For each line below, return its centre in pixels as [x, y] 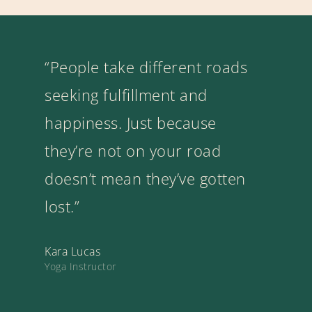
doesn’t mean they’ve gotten [145, 178]
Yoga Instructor [80, 267]
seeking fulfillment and [126, 94]
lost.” [62, 206]
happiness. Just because [131, 122]
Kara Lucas [73, 252]
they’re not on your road [133, 150]
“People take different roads [146, 67]
